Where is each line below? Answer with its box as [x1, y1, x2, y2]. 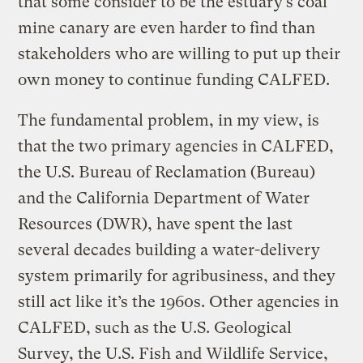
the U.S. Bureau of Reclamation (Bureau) [18, 162, 316, 181]
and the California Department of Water [18, 188, 310, 207]
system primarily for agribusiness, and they [18, 266, 336, 285]
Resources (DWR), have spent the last [18, 214, 293, 233]
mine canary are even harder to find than [18, 18, 316, 37]
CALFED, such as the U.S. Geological [18, 318, 293, 337]
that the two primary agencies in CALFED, [18, 136, 335, 156]
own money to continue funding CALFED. [18, 70, 331, 89]
